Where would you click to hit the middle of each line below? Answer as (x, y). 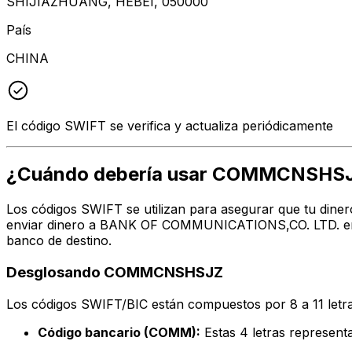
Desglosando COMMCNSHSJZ (115, 273)
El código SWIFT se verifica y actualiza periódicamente (170, 125)
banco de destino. (59, 241)
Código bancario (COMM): (119, 332)
